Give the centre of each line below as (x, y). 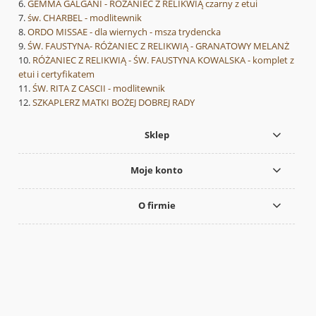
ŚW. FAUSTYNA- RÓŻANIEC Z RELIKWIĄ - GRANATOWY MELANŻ (158, 45)
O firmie (157, 206)
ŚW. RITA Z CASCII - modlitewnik (99, 88)
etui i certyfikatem (56, 74)
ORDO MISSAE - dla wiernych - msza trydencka (124, 31)
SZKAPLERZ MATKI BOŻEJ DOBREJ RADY (114, 102)
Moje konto (157, 170)
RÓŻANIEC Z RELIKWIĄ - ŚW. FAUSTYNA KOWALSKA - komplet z (163, 60)
